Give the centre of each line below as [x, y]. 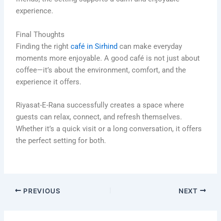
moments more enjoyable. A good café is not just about [108, 58]
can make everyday [150, 46]
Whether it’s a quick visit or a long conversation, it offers [109, 129]
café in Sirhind [94, 46]
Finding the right [43, 46]
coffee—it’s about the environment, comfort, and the [101, 70]
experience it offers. [49, 82]
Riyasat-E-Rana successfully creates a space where [100, 105]
